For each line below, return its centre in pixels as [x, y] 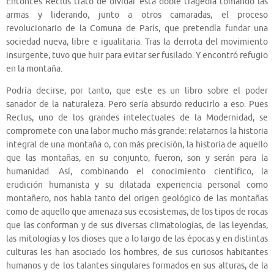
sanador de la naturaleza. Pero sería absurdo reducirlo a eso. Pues [137, 104]
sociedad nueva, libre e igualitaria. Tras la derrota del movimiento [137, 42]
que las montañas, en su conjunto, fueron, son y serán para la [137, 158]
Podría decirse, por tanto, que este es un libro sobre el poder [137, 91]
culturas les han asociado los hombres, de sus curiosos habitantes [137, 252]
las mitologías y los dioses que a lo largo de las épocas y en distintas [137, 239]
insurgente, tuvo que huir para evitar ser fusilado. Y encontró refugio [137, 56]
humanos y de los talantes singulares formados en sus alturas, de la [137, 265]
